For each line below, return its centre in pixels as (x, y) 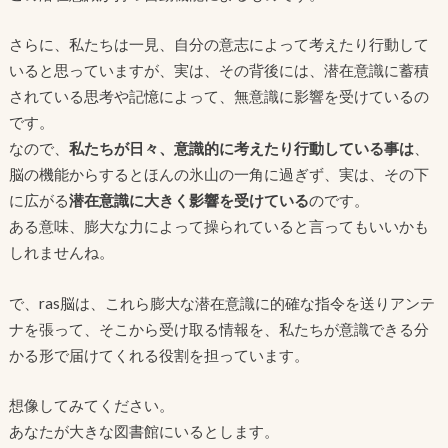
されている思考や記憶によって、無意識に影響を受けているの (218, 96)
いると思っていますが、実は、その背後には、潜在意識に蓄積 (218, 70)
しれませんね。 (61, 252)
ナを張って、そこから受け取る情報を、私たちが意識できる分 (218, 328)
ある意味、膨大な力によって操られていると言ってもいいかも (218, 226)
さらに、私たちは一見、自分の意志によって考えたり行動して (218, 44)
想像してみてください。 (91, 405)
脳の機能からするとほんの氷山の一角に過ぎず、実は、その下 (218, 174)
